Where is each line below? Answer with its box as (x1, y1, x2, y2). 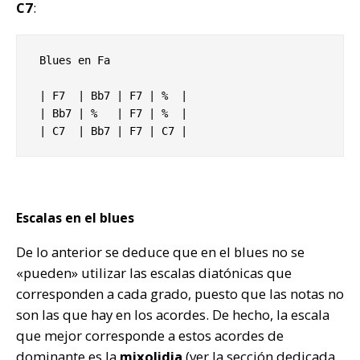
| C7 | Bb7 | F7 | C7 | (39, 125, 187, 138)
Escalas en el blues (16, 209, 134, 227)
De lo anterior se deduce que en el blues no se (16, 243, 305, 262)
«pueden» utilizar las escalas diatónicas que (16, 264, 292, 283)
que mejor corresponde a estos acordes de (16, 326, 284, 346)
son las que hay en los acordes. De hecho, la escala (16, 305, 329, 325)
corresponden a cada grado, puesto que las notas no (16, 284, 344, 304)
